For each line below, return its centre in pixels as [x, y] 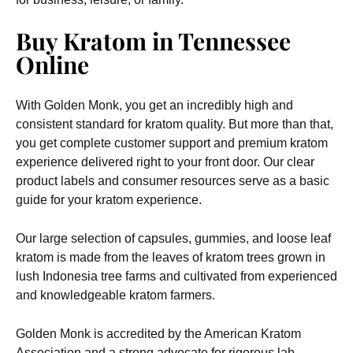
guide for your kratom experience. [109, 200]
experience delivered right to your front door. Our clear [165, 162]
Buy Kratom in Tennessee [153, 41]
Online [52, 65]
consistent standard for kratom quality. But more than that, [175, 124]
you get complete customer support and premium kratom [172, 143]
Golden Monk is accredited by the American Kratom [158, 334]
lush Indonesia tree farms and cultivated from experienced [176, 276]
